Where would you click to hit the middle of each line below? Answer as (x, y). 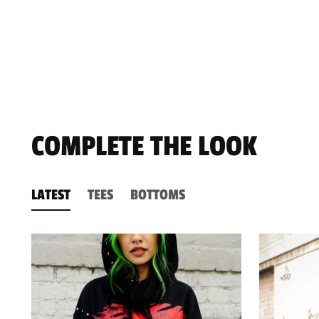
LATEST (51, 195)
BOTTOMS (158, 195)
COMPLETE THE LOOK (145, 147)
